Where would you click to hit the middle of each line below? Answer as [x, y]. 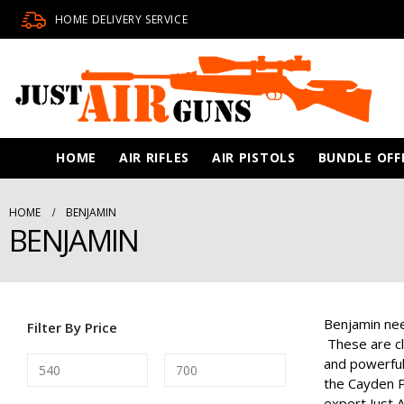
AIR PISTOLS [253, 157]
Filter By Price [72, 327]
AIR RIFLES [154, 157]
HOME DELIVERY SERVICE [121, 19]
